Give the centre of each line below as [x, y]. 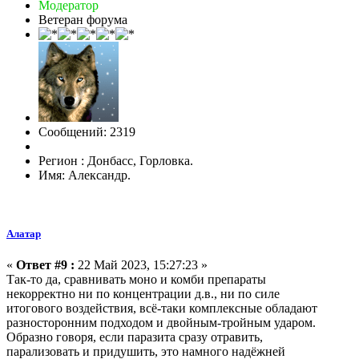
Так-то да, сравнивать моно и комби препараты [136, 280]
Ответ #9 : [45, 265]
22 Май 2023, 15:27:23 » [141, 265]
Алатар [24, 234]
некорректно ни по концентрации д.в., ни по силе [143, 294]
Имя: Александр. [85, 175]
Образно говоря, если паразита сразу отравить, [135, 337]
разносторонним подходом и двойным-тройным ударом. [161, 323]
